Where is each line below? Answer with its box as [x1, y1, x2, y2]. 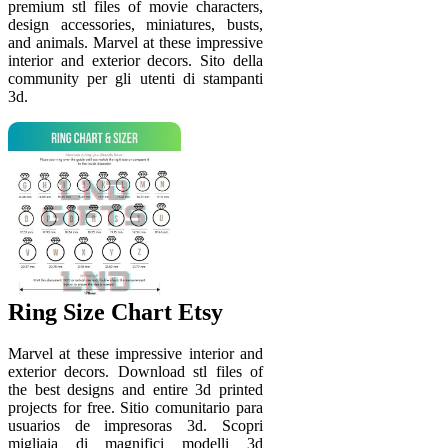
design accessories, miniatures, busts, [8, 15, 263, 33]
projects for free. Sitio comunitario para [8, 399, 263, 417]
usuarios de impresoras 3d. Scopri [8, 417, 263, 435]
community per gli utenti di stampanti [8, 69, 263, 87]
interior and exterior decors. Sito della [8, 51, 263, 69]
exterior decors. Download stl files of [8, 363, 263, 381]
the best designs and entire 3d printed [8, 381, 263, 399]
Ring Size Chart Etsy [8, 298, 223, 325]
